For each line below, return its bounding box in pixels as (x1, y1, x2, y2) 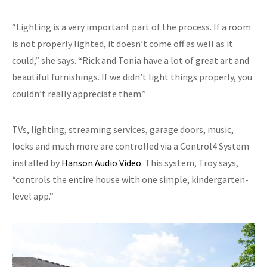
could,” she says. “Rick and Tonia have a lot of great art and (12, 54, 249, 66)
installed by (12, 156, 61, 169)
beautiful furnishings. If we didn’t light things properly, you (12, 70, 252, 83)
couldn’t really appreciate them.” (12, 87, 146, 100)
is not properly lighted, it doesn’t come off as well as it (12, 37, 233, 49)
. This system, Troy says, (141, 156, 238, 169)
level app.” (12, 190, 54, 202)
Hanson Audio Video (61, 156, 141, 169)
